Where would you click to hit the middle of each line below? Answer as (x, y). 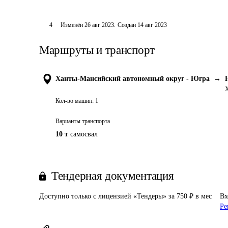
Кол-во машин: (75, 101)
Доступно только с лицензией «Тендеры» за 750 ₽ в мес (125, 196)
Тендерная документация (113, 176)
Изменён (72, 25)
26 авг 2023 (99, 25)
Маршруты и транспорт (97, 50)
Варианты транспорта (83, 121)
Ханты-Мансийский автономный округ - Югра (133, 79)
